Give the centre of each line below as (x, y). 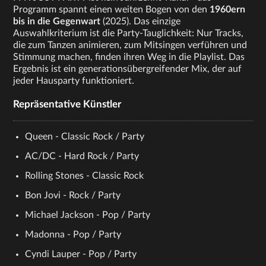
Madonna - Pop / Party (73, 235)
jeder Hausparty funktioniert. (74, 81)
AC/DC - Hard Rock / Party (82, 156)
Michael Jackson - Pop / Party (88, 215)
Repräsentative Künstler (67, 104)
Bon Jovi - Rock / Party (73, 196)
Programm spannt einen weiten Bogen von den (112, 10)
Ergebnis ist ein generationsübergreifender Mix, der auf (128, 69)
